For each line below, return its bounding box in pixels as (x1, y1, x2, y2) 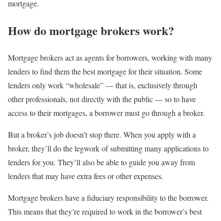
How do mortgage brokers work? (8, 21, 174, 39)
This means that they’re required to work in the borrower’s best (8, 206, 202, 217)
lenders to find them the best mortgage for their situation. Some (8, 66, 202, 76)
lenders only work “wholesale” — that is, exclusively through (8, 79, 197, 90)
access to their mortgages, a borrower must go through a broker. (8, 107, 205, 118)
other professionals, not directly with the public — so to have (8, 93, 196, 104)
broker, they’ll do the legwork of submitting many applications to (8, 143, 209, 153)
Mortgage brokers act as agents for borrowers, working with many (8, 52, 212, 63)
